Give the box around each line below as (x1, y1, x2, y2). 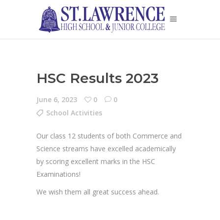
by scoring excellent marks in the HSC (36, 157, 155, 166)
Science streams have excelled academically (36, 144, 176, 153)
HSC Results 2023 (36, 70, 159, 86)
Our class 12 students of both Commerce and (36, 131, 182, 140)
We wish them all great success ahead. (36, 187, 159, 196)
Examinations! (36, 169, 81, 179)
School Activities (46, 108, 102, 117)
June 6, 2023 (36, 95, 77, 104)
